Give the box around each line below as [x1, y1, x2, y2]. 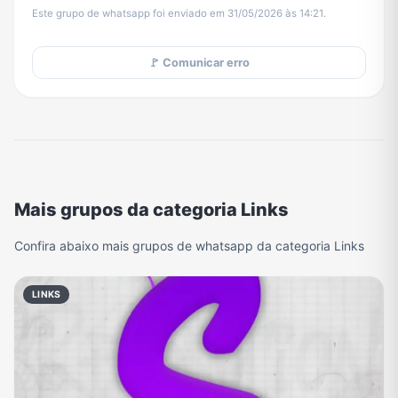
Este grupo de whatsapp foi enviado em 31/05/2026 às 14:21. [32, 7, 326, 20]
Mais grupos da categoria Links [14, 199, 289, 221]
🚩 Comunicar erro [148, 55, 250, 69]
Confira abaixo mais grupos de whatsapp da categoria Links [14, 237, 364, 253]
